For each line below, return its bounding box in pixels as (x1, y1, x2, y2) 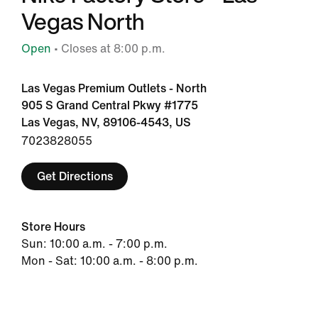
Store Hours (21, 221, 85, 233)
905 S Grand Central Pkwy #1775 (21, 99, 198, 111)
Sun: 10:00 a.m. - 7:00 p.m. (21, 238, 168, 250)
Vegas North (21, 4, 145, 38)
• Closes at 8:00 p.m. (51, 43, 165, 55)
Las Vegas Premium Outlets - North (21, 82, 207, 94)
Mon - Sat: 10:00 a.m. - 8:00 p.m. (21, 255, 198, 267)
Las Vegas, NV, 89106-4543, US (21, 116, 191, 128)
